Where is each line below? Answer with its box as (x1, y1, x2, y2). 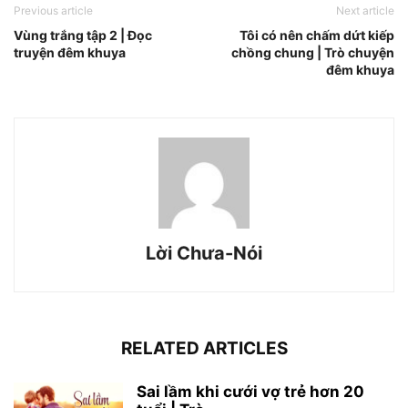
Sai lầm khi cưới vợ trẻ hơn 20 (137, 382, 364, 402)
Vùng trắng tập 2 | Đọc (14, 27, 152, 44)
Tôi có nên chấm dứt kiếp (240, 27, 394, 44)
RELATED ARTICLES (120, 338, 288, 360)
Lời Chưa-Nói (146, 242, 262, 265)
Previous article (14, 4, 93, 18)
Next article (336, 4, 394, 18)
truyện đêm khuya (14, 45, 126, 61)
